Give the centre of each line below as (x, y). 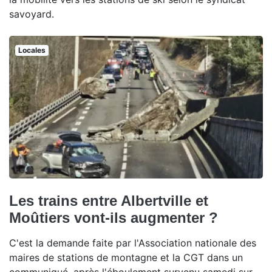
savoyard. (32, 14)
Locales (32, 50)
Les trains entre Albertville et (109, 200)
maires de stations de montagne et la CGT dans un (126, 257)
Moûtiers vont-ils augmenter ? (114, 217)
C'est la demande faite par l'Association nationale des (133, 243)
